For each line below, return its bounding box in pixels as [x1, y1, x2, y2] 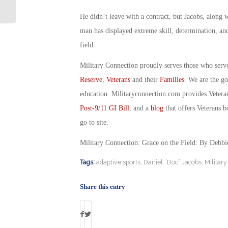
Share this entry [79, 182, 125, 190]
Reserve [79, 75, 102, 83]
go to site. [79, 118, 108, 126]
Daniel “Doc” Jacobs [143, 158, 202, 166]
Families [159, 75, 184, 83]
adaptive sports [96, 158, 140, 166]
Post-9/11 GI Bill [79, 104, 129, 112]
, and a [129, 104, 151, 112]
